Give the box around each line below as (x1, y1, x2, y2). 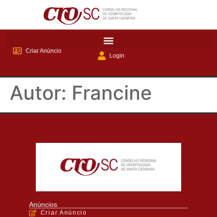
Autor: (10, 81, 72, 105)
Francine (72, 81, 152, 105)
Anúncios (29, 201, 57, 208)
